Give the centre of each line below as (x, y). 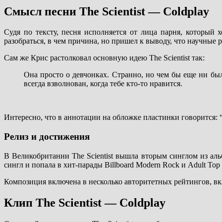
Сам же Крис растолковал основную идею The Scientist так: (104, 58)
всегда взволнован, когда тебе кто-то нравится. (103, 84)
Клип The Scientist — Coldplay (85, 202)
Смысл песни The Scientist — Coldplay (107, 11)
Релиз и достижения (47, 137)
